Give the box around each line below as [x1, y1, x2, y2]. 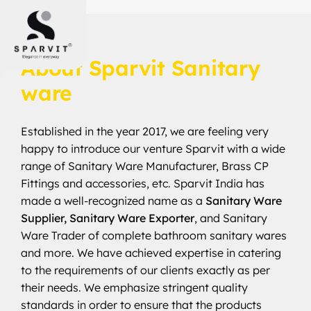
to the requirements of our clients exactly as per [21, 263, 270, 277]
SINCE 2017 [31, 37, 82, 50]
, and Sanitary [194, 211, 267, 225]
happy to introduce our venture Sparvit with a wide [21, 142, 285, 155]
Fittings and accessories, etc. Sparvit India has [21, 176, 264, 190]
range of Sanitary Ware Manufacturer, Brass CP [21, 159, 269, 173]
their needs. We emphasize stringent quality [21, 280, 248, 294]
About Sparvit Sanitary [21, 55, 260, 81]
